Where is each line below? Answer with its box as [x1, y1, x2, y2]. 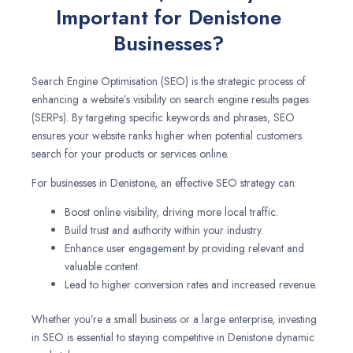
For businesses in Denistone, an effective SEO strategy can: [32, 175, 297, 191]
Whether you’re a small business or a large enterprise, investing [32, 311, 317, 327]
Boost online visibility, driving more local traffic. [65, 204, 278, 220]
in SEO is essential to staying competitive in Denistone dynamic [32, 329, 314, 345]
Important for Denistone [56, 2, 281, 32]
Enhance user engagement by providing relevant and [65, 240, 304, 256]
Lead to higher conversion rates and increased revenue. [65, 277, 317, 292]
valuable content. [65, 258, 140, 274]
